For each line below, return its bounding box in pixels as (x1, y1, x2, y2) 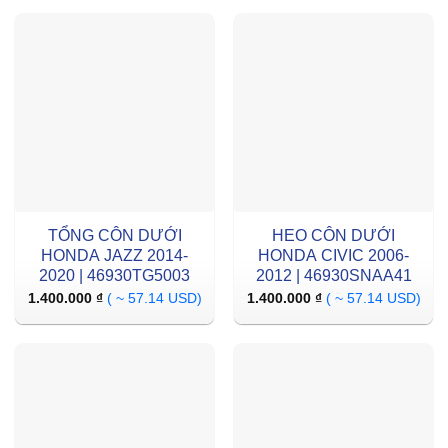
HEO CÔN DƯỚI (272, 227, 395, 245)
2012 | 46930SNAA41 (255, 267, 412, 285)
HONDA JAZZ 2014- (41, 247, 188, 265)
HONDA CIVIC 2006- (258, 247, 409, 265)
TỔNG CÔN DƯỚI (47, 227, 182, 245)
